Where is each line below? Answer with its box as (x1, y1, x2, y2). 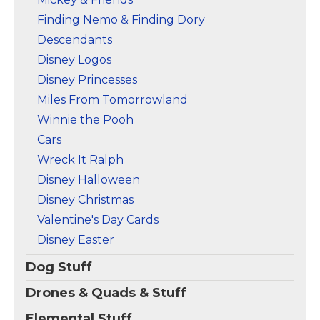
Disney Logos (37, 53, 111, 66)
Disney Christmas (37, 193, 134, 206)
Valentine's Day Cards (37, 213, 159, 226)
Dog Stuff (26, 259, 92, 275)
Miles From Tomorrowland (37, 93, 188, 106)
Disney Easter (37, 233, 114, 246)
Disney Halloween (37, 173, 140, 186)
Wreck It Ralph (37, 153, 124, 166)
